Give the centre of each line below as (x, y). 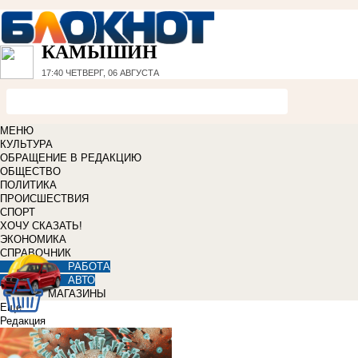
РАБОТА (89, 267)
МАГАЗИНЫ (77, 294)
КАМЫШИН (99, 52)
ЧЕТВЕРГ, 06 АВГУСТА (111, 73)
